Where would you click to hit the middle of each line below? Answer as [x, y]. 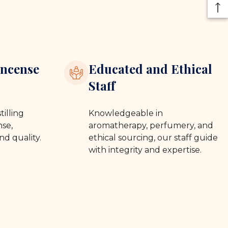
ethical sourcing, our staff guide [153, 137]
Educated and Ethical [150, 68]
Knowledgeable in [126, 113]
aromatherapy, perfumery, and [151, 125]
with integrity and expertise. [145, 150]
